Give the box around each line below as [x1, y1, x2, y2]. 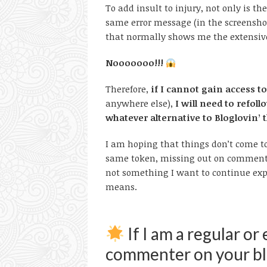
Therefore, [105, 83, 151, 95]
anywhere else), [105, 97, 175, 109]
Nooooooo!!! [105, 57, 163, 69]
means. [105, 181, 137, 193]
